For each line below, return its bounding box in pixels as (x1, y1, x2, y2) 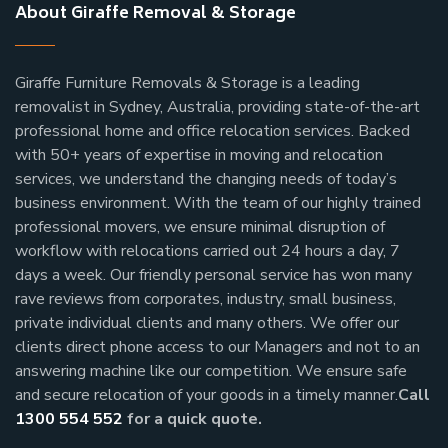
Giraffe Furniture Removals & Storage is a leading (15, 72, 360, 94)
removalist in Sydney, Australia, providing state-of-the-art (15, 96, 420, 118)
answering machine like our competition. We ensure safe (15, 360, 407, 382)
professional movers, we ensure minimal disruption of (15, 216, 385, 238)
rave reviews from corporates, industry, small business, (15, 288, 396, 310)
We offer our (306, 312, 399, 334)
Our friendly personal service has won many (110, 264, 412, 286)
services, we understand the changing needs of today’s (15, 168, 397, 190)
